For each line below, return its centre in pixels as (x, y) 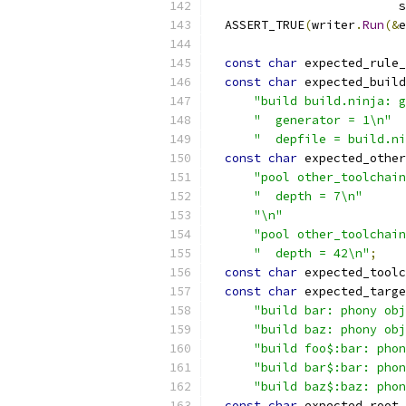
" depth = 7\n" (308, 196)
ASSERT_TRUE (257, 25)
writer (333, 25)
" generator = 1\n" (323, 120)
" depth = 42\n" (312, 253)
